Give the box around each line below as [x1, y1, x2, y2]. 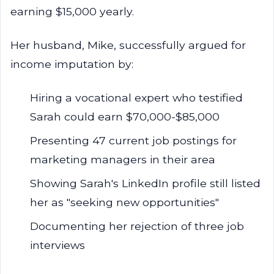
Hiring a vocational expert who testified [30, 91, 243, 104]
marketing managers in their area [30, 153, 215, 166]
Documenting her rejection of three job [30, 220, 244, 232]
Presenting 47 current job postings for [30, 134, 237, 147]
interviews [30, 239, 85, 251]
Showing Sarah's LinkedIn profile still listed [30, 177, 261, 190]
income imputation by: [10, 57, 133, 70]
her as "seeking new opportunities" [30, 196, 219, 209]
